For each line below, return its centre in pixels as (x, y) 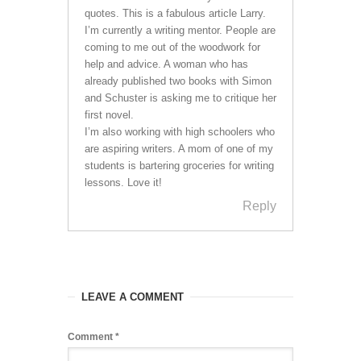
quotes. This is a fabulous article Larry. (175, 13)
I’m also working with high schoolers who (180, 131)
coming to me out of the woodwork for (172, 47)
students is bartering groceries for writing (179, 165)
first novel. (109, 114)
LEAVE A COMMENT (133, 297)
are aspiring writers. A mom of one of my (179, 148)
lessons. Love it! (123, 182)
